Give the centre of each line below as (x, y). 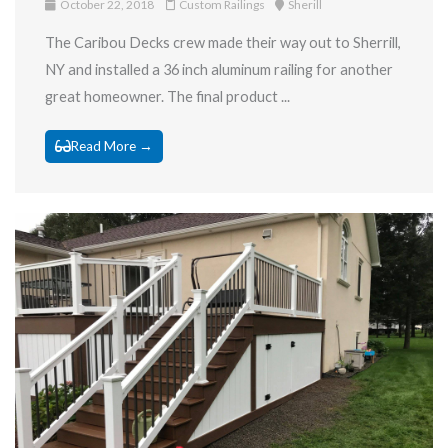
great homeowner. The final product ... (167, 96)
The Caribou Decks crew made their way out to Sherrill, (223, 42)
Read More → (111, 145)
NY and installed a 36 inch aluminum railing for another (219, 69)
